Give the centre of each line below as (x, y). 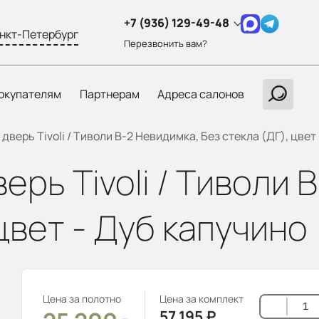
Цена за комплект (202, 299)
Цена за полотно (82, 299)
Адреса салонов (201, 94)
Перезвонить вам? (166, 43)
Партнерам (109, 94)
